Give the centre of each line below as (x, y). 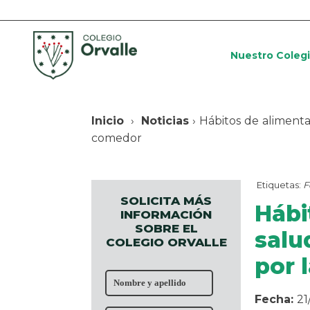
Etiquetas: (279, 185)
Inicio (108, 121)
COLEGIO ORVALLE (166, 243)
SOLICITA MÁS (166, 201)
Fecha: (276, 300)
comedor (117, 138)
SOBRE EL (166, 229)
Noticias (165, 121)
